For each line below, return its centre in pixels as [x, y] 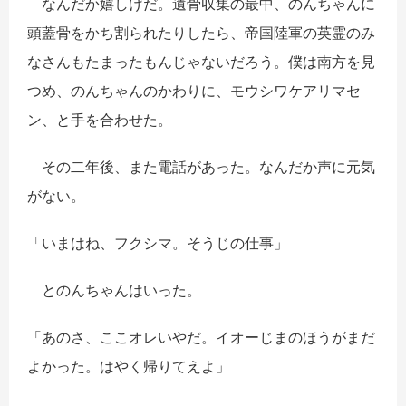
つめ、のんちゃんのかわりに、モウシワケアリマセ [194, 91]
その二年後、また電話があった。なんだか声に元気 [201, 167]
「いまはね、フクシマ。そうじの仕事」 [158, 243]
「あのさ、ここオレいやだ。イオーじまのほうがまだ [201, 338]
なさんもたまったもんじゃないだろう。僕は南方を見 [201, 62]
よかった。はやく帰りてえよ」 [129, 367]
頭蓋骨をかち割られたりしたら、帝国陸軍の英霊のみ [201, 33]
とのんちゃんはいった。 [114, 290]
